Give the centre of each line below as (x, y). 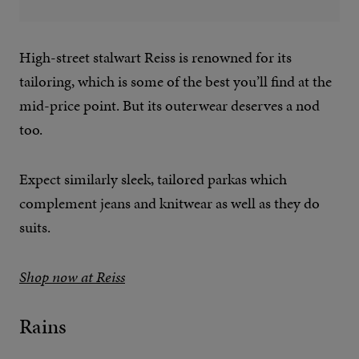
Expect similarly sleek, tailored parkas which (153, 179)
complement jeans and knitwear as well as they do (169, 204)
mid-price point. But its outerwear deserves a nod (169, 106)
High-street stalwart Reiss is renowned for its (155, 58)
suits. (35, 228)
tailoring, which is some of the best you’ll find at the (175, 82)
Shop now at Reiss (72, 277)
